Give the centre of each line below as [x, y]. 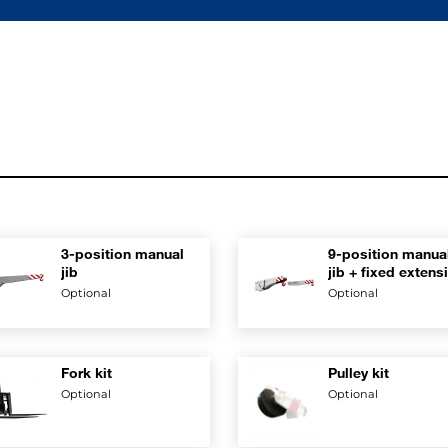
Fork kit [86, 372]
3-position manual [122, 253]
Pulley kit [358, 372]
